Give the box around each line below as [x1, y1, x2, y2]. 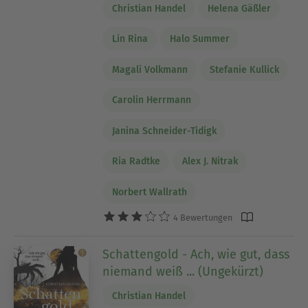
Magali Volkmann [111, 63, 188, 76]
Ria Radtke [111, 155, 160, 168]
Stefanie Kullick [209, 63, 279, 76]
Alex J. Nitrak [181, 155, 238, 168]
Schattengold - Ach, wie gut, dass [102, 246, 290, 262]
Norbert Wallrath [111, 186, 187, 198]
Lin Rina [111, 33, 148, 45]
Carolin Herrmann [111, 94, 191, 107]
